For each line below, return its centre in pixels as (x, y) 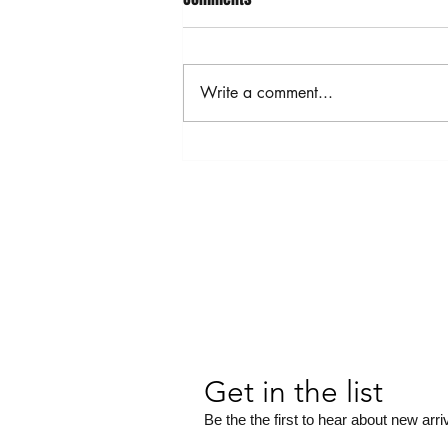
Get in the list (293, 392)
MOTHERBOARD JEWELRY (288, 153)
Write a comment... (266, 92)
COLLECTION (245, 179)
